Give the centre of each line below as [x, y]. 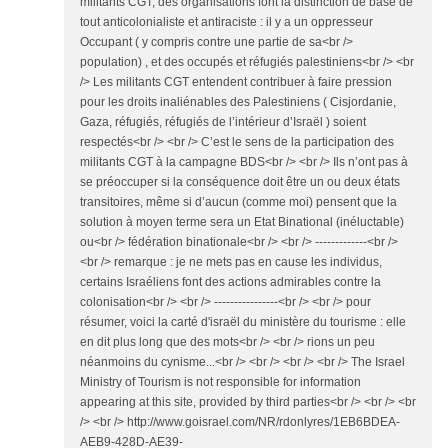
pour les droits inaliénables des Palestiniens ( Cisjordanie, [238, 102]
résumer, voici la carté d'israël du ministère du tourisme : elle [243, 322]
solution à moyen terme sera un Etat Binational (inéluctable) [242, 222]
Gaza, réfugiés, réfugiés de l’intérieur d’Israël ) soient [223, 122]
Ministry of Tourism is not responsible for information [220, 382]
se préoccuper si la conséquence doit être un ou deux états [240, 182]
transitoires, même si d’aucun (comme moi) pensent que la [238, 202]
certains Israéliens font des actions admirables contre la [230, 282]
